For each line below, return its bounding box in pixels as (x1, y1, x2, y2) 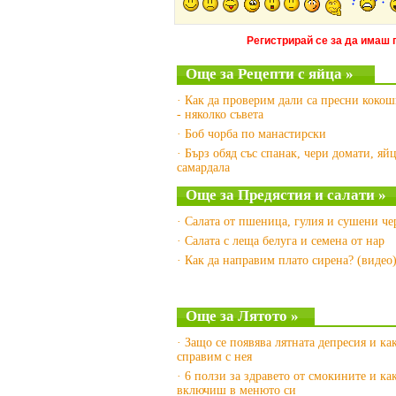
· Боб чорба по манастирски (176, 127, 326, 141)
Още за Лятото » (185, 308, 299, 324)
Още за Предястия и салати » (185, 187, 386, 203)
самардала (176, 161, 230, 174)
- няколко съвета (176, 108, 263, 121)
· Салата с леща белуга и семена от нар (176, 234, 385, 247)
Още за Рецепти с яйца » (185, 65, 354, 82)
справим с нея (176, 350, 252, 363)
